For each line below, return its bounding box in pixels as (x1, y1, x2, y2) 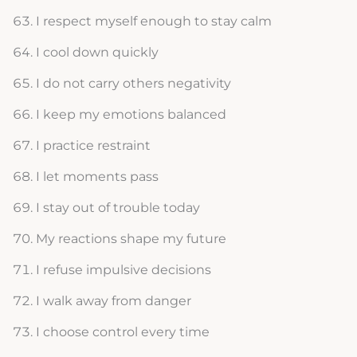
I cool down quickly (35, 45, 159, 61)
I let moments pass (35, 169, 159, 185)
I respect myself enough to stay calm (35, 14, 272, 29)
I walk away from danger (35, 293, 191, 309)
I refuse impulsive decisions (35, 262, 211, 278)
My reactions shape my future (35, 231, 226, 247)
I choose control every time (35, 324, 210, 340)
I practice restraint (35, 138, 151, 154)
